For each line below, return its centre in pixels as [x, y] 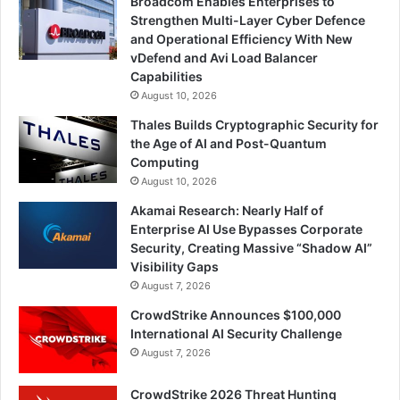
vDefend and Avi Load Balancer [224, 58]
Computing [165, 162]
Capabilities [167, 77]
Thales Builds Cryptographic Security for [254, 125]
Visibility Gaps [175, 267]
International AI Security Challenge [236, 334]
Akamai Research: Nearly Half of [227, 211]
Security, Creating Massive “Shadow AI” [251, 248]
